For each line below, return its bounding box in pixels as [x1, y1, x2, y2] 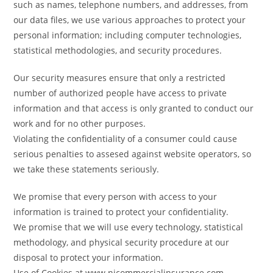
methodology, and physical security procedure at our [13, 236, 230, 248]
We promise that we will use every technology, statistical [13, 221, 244, 233]
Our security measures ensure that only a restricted [13, 72, 226, 83]
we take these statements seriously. [13, 163, 160, 175]
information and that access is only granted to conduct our [13, 102, 254, 114]
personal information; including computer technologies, [13, 29, 242, 41]
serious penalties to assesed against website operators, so [13, 148, 252, 160]
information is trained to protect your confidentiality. [13, 206, 229, 218]
